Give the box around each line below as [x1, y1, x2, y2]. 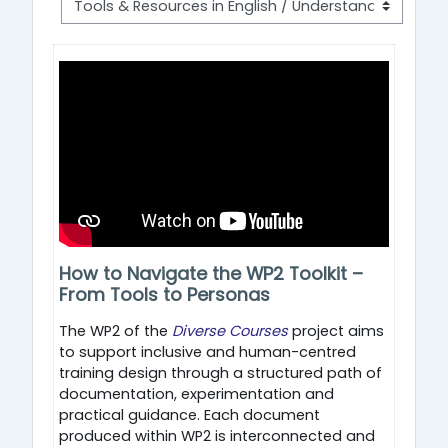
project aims [288, 320, 384, 341]
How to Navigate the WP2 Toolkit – [59, 260, 363, 286]
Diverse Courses [172, 320, 288, 341]
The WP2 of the [59, 320, 172, 341]
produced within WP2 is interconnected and [59, 425, 375, 446]
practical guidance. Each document [59, 404, 320, 425]
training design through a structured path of [59, 362, 382, 383]
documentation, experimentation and [59, 383, 334, 404]
